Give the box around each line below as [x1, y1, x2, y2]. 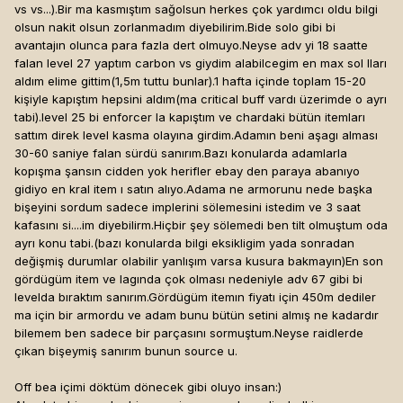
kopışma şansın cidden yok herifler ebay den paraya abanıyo [14, 164, 360, 179]
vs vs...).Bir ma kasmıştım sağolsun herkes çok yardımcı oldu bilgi [14, 2, 378, 17]
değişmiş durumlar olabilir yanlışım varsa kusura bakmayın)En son [14, 254, 383, 269]
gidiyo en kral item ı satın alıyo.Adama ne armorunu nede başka [14, 182, 372, 197]
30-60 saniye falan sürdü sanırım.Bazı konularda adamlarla [14, 146, 347, 161]
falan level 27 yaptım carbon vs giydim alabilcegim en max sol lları [14, 56, 387, 71]
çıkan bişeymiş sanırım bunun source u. [14, 344, 237, 359]
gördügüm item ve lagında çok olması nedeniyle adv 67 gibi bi [14, 272, 363, 287]
